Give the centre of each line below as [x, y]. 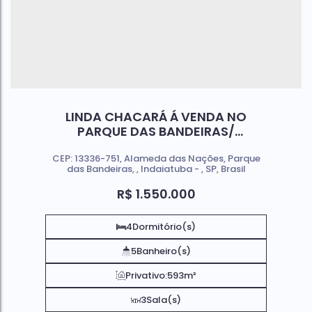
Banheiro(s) [164, 251]
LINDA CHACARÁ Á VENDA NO [156, 117]
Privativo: [146, 276]
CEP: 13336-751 [86, 158]
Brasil [233, 169]
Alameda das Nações [173, 158]
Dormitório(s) [164, 227]
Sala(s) [164, 300]
